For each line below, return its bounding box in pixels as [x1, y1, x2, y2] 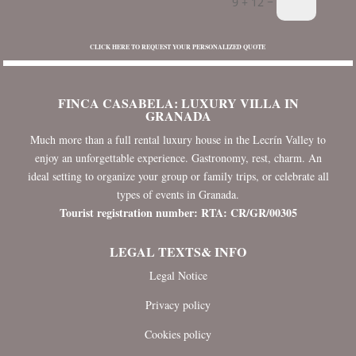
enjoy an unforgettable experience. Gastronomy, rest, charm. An [34, 149, 322, 165]
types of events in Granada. [117, 186, 239, 202]
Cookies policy [145, 326, 211, 342]
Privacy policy [145, 296, 211, 312]
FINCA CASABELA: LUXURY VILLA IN [57, 93, 299, 112]
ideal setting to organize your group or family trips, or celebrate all [27, 168, 329, 184]
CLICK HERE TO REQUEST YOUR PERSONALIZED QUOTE [90, 41, 266, 52]
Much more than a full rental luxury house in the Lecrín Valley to [30, 131, 326, 147]
